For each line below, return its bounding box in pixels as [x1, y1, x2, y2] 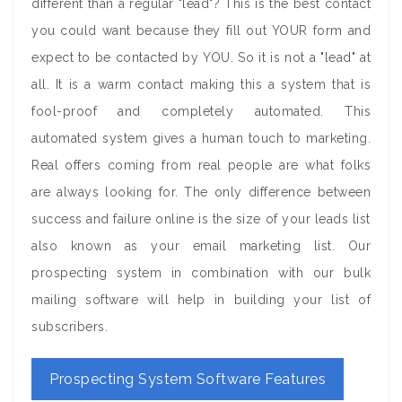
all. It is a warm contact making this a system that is [31, 77, 371, 92]
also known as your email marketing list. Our [31, 239, 371, 253]
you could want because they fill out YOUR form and [31, 23, 371, 38]
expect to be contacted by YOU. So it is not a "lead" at [31, 50, 371, 65]
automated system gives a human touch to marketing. [31, 131, 371, 145]
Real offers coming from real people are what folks [31, 158, 371, 172]
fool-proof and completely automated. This [31, 104, 371, 118]
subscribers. [31, 319, 108, 334]
